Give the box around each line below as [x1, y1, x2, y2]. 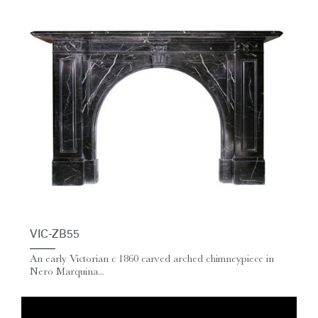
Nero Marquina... [30, 265, 104, 278]
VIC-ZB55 [30, 229, 79, 241]
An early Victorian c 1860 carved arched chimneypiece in [30, 253, 274, 265]
